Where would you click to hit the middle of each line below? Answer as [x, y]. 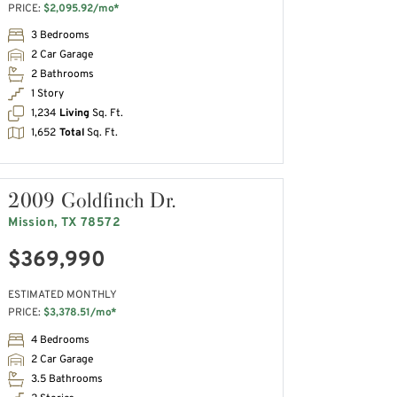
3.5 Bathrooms [67, 379]
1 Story [48, 94]
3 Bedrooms [61, 36]
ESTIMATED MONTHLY [63, 296]
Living [75, 114]
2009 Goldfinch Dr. [93, 199]
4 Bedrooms [61, 340]
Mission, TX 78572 [64, 222]
